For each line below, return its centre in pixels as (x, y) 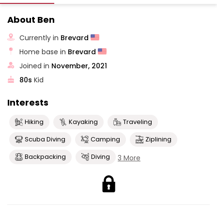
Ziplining (158, 139)
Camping (105, 139)
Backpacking (45, 157)
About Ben (31, 20)
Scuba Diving (45, 139)
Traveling (138, 122)
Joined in (36, 66)
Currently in (40, 38)
